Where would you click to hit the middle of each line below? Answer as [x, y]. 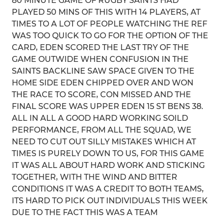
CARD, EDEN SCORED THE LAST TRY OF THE [100, 47]
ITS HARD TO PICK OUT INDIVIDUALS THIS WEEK [110, 201]
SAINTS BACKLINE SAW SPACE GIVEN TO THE [103, 71]
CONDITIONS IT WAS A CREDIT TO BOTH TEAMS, [108, 189]
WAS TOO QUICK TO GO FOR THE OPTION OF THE [110, 36]
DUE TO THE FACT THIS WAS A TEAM [85, 212]
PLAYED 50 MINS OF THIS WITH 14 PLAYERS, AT [106, 12]
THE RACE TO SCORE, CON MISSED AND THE [101, 95]
